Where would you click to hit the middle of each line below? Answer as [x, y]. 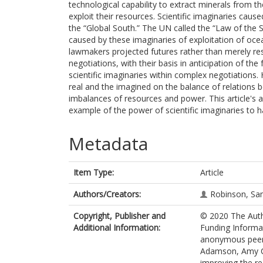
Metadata [108, 144]
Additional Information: [117, 227]
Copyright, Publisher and [119, 216]
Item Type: [94, 172]
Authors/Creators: [107, 194]
